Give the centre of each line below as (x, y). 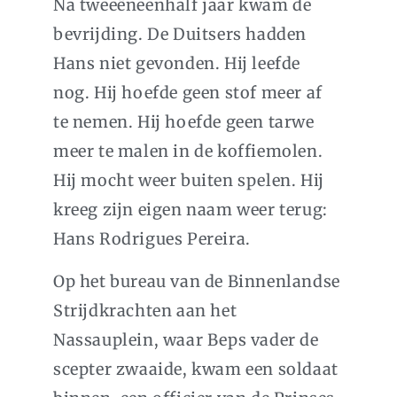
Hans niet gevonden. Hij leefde (177, 64)
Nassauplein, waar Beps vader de (186, 340)
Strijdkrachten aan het (145, 311)
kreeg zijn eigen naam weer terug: (191, 210)
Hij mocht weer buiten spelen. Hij (189, 181)
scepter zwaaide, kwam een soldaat (196, 370)
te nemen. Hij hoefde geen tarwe (184, 122)
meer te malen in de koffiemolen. (188, 152)
